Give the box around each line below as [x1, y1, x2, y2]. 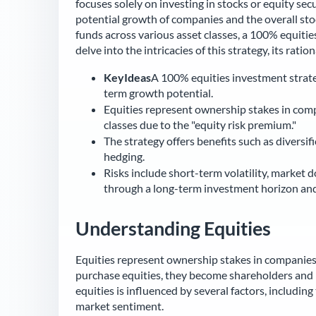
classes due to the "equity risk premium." [104, 117, 296, 131]
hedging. [104, 149, 145, 163]
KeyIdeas [104, 70, 151, 84]
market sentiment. [75, 298, 164, 312]
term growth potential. [104, 85, 213, 99]
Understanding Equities [75, 216, 271, 240]
